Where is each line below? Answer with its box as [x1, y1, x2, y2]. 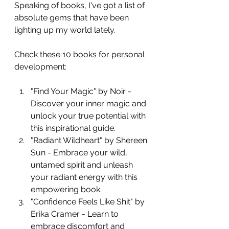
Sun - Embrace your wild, [31, 147, 129, 157]
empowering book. [31, 184, 102, 194]
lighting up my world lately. [14, 25, 118, 35]
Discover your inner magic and [31, 98, 148, 108]
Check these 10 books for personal [14, 49, 147, 59]
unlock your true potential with [31, 110, 148, 121]
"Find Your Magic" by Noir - [31, 86, 133, 96]
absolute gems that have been [14, 12, 131, 22]
